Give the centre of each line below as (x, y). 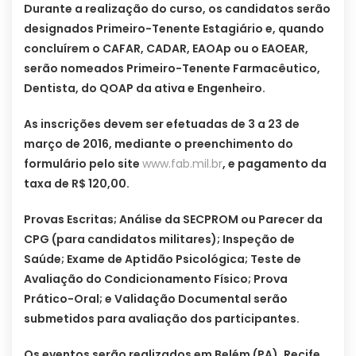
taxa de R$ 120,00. (77, 184)
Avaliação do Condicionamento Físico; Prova (156, 279)
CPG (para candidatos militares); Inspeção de (159, 240)
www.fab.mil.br (182, 164)
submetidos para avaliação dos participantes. (162, 319)
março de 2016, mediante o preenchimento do (159, 144)
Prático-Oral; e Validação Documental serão (156, 299)
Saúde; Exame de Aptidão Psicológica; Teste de (163, 259)
